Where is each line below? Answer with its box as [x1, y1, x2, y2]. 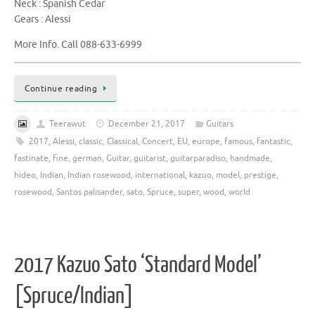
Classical [106, 135, 138, 147]
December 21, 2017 [108, 118, 186, 130]
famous [224, 135, 252, 147]
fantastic [256, 135, 290, 147]
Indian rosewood [67, 169, 131, 181]
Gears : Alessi [14, 13, 71, 26]
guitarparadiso [170, 152, 226, 164]
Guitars [205, 118, 233, 130]
